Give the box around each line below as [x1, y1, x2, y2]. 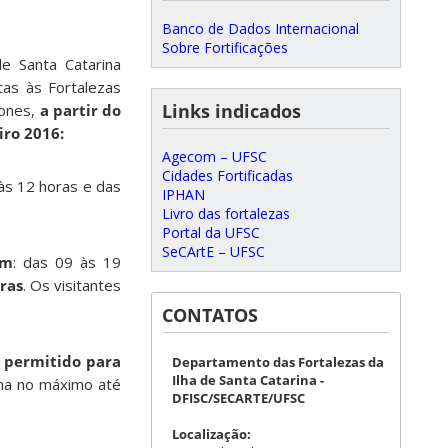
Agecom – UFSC [162, 147, 267, 166]
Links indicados [162, 99, 301, 123]
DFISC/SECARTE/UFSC [172, 389, 305, 407]
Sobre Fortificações [162, 38, 288, 57]
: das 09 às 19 [13, 252, 121, 273]
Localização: [172, 425, 251, 443]
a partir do [39, 100, 122, 121]
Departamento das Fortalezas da [172, 353, 384, 371]
